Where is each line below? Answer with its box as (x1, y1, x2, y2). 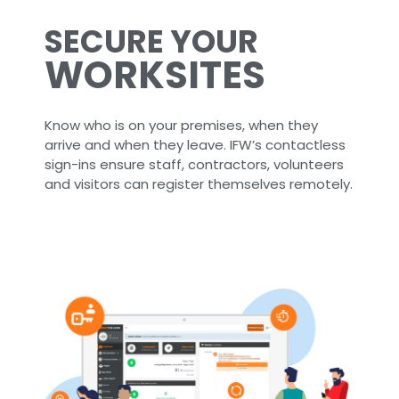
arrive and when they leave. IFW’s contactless (45, 134, 346, 154)
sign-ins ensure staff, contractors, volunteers (45, 154, 344, 174)
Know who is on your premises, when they (45, 115, 318, 134)
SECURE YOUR (45, 19, 258, 63)
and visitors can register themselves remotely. (45, 174, 353, 193)
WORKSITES (45, 48, 265, 102)
